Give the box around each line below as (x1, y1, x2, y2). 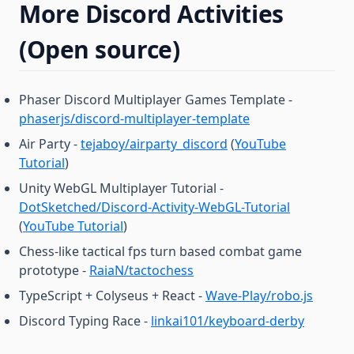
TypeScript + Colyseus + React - (19, 287, 205, 304)
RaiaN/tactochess (89, 262, 194, 279)
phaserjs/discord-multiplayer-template (19, 110, 250, 127)
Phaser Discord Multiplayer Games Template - (19, 91, 292, 108)
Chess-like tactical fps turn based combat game (19, 243, 302, 260)
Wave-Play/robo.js (205, 287, 313, 304)
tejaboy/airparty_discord (81, 135, 228, 153)
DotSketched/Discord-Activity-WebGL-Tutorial (19, 198, 290, 216)
